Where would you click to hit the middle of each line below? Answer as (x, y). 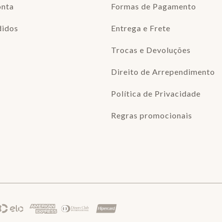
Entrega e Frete (141, 28)
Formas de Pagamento (154, 6)
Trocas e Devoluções (151, 50)
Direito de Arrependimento (163, 72)
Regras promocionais (152, 115)
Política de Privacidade (156, 93)
